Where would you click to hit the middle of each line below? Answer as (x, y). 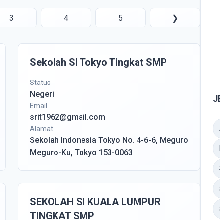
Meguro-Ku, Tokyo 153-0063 (81, 152)
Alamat (41, 129)
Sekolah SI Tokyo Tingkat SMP (98, 62)
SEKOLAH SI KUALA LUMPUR (95, 202)
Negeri (42, 94)
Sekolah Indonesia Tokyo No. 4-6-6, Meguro (109, 140)
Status (40, 82)
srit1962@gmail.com (68, 117)
